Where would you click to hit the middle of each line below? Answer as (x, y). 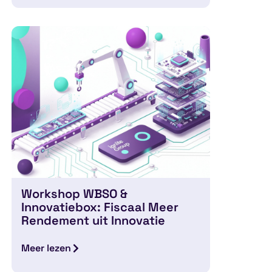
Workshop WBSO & (75, 193)
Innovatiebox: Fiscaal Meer (100, 207)
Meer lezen (46, 248)
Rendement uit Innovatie (93, 220)
